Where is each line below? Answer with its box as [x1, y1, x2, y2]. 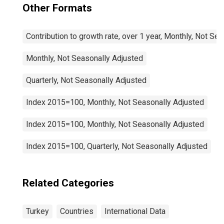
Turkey [26, 206, 49, 216]
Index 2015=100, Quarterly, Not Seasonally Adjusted [26, 141, 207, 151]
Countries [60, 206, 93, 216]
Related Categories [22, 177, 114, 189]
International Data [104, 206, 165, 216]
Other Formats [22, 2, 92, 14]
